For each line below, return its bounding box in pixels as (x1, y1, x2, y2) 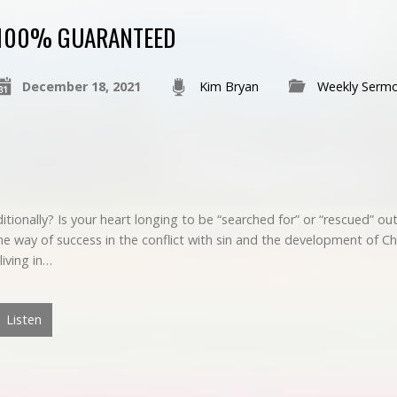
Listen (3, 311, 42, 329)
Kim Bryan (198, 77, 259, 95)
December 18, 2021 (21, 77, 141, 95)
